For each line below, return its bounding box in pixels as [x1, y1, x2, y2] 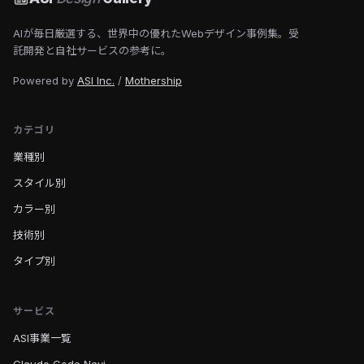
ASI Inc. [77, 74, 115, 88]
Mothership [125, 74, 182, 88]
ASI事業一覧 [13, 331, 71, 345]
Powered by [13, 74, 77, 88]
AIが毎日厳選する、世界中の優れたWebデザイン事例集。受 [13, 27, 299, 41]
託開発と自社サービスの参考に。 [13, 44, 171, 58]
